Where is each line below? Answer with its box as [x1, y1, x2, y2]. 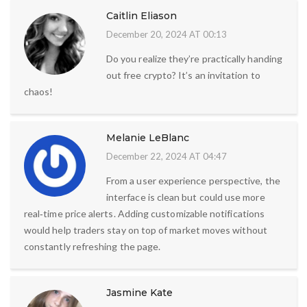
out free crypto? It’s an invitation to [106, 69, 260, 82]
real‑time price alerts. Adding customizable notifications [24, 208, 265, 220]
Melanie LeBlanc [106, 132, 189, 145]
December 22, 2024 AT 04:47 [106, 151, 227, 162]
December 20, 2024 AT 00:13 [106, 29, 227, 40]
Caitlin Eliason [106, 10, 177, 23]
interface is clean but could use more [106, 191, 265, 204]
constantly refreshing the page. [24, 241, 161, 253]
